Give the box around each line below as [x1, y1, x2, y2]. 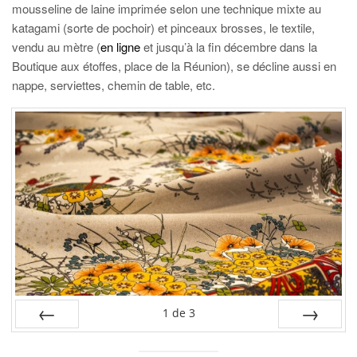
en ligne [100, 38, 140, 55]
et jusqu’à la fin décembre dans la [140, 38, 317, 55]
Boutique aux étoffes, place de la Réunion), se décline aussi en [12, 57, 336, 74]
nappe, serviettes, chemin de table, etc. [12, 76, 215, 93]
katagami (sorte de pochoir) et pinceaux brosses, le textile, [12, 19, 315, 36]
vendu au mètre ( [12, 38, 100, 55]
